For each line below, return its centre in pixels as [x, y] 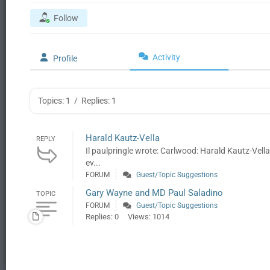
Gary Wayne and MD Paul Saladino [154, 193]
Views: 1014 [149, 217]
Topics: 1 [54, 101]
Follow [66, 18]
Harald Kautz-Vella [123, 138]
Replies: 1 [99, 101]
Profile [65, 58]
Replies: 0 [102, 217]
